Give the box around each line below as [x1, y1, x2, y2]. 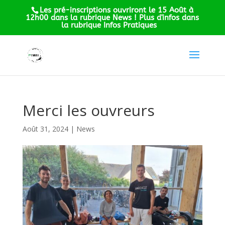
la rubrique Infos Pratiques [61, 21, 157, 30]
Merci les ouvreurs [22, 100, 155, 121]
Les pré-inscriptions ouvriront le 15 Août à [40, 6, 194, 15]
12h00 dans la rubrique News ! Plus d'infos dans [26, 13, 199, 23]
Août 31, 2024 [22, 124, 68, 134]
